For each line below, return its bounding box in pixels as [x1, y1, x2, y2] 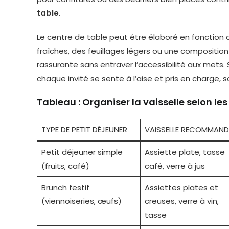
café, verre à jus [144, 161, 205, 171]
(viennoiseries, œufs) [41, 196, 122, 207]
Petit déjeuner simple [41, 147, 123, 157]
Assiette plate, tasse [144, 147, 225, 157]
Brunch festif [41, 182, 89, 193]
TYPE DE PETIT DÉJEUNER [41, 124, 127, 135]
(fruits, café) [41, 161, 89, 171]
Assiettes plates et [144, 182, 218, 193]
